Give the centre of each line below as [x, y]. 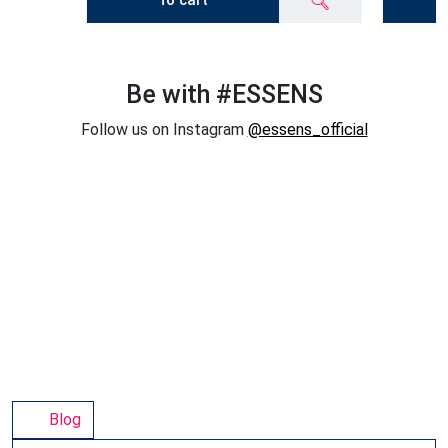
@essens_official [307, 130]
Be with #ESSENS [224, 95]
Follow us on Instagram [164, 130]
